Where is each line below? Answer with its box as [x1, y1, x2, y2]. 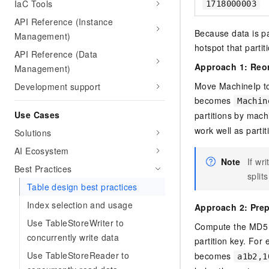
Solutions [14, 127, 52, 139]
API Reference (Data [14, 48, 98, 60]
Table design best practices [27, 181, 138, 193]
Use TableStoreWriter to [27, 217, 124, 229]
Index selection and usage [27, 199, 133, 211]
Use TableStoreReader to [27, 249, 130, 261]
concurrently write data [27, 231, 119, 243]
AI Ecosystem [14, 145, 69, 157]
